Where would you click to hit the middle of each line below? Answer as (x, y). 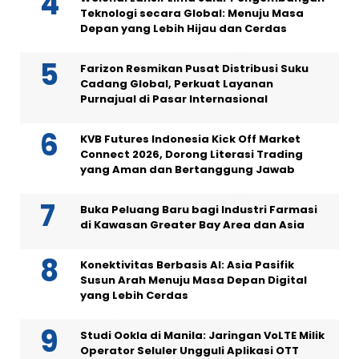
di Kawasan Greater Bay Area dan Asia (192, 224)
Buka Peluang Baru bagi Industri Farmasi (199, 209)
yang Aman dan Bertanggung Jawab (188, 169)
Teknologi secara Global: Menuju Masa (192, 13)
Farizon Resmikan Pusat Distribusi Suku (194, 68)
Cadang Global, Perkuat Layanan (177, 83)
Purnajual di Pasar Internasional (174, 99)
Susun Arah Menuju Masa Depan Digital (194, 280)
